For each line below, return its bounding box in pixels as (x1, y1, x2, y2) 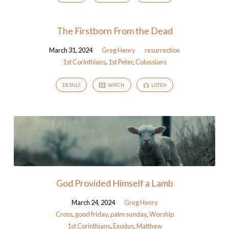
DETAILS (62, 82, 81, 88)
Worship (149, 210, 174, 218)
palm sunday (110, 210, 147, 218)
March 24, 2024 (71, 198, 115, 207)
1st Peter (108, 57, 133, 66)
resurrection (145, 45, 180, 54)
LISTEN (150, 82, 167, 88)
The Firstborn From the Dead (56, 25, 173, 36)
